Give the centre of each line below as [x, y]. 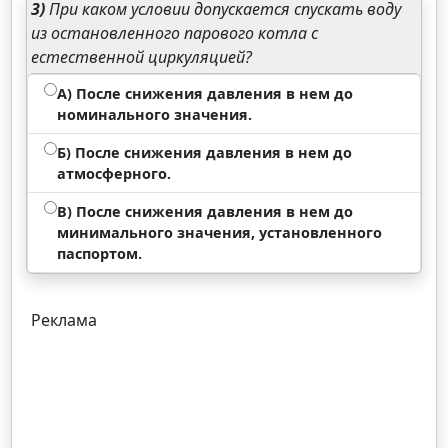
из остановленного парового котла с [175, 33]
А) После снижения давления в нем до [205, 93]
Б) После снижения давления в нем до [205, 152]
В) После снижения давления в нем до [205, 211]
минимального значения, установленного [220, 232]
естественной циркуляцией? [142, 57]
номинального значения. [155, 114]
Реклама [64, 320]
